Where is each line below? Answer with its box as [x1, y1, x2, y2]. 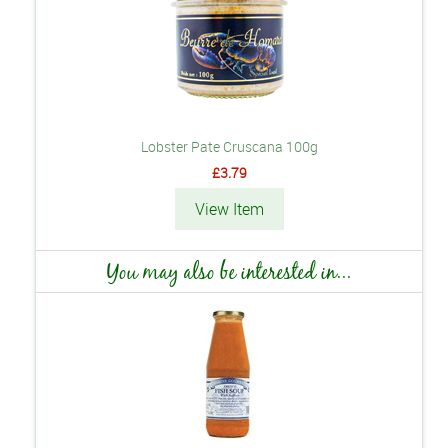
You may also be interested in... [107, 260, 351, 282]
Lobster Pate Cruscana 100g [140, 136, 318, 156]
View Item [194, 197, 264, 220]
